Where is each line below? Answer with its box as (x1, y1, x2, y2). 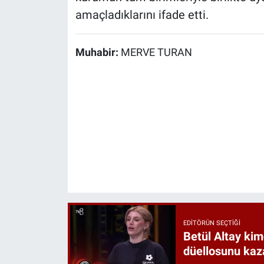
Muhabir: (75, 47, 121, 59)
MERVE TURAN (120, 47, 192, 59)
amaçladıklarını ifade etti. (75, 8, 209, 22)
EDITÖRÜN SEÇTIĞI (183, 219, 240, 227)
